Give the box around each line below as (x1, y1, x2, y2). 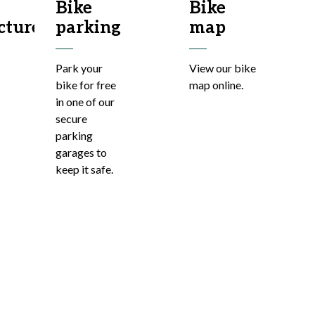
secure (56, 112, 87, 125)
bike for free (56, 78, 116, 91)
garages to (56, 146, 107, 159)
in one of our (56, 95, 115, 108)
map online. (189, 78, 243, 91)
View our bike (189, 61, 256, 75)
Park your (56, 61, 103, 75)
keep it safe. (56, 162, 113, 176)
